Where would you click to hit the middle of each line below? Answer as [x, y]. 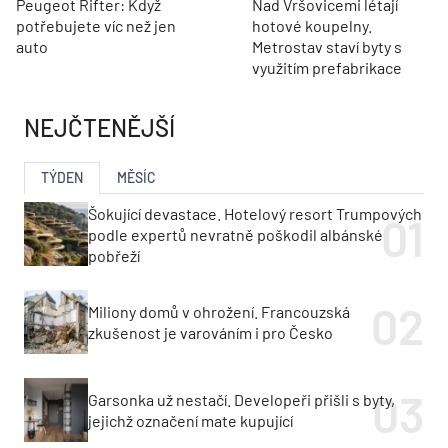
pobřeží [114, 255]
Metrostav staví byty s [327, 47]
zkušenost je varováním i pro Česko [210, 333]
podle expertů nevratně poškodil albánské [235, 234]
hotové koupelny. [312, 26]
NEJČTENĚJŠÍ [99, 128]
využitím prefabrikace [327, 68]
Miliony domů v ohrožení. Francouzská [219, 312]
